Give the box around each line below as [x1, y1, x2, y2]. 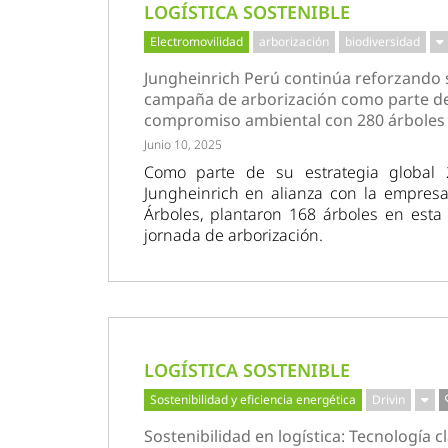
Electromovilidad [149, 33, 243, 51]
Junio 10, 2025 [143, 136, 222, 154]
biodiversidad [344, 33, 420, 51]
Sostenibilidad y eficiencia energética [149, 391, 356, 409]
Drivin [371, 391, 405, 409]
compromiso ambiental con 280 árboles [143, 109, 445, 132]
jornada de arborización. [143, 224, 323, 247]
